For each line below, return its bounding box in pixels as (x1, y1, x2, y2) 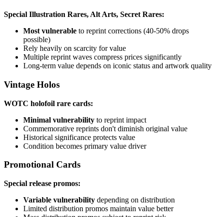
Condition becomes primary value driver (23, 141, 146, 150)
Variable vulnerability (23, 196, 95, 204)
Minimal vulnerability (23, 115, 94, 124)
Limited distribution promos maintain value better (23, 204, 173, 213)
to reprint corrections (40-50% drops (77, 27, 189, 35)
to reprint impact (94, 115, 146, 124)
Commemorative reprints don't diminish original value (23, 124, 187, 133)
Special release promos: (4, 179, 80, 188)
